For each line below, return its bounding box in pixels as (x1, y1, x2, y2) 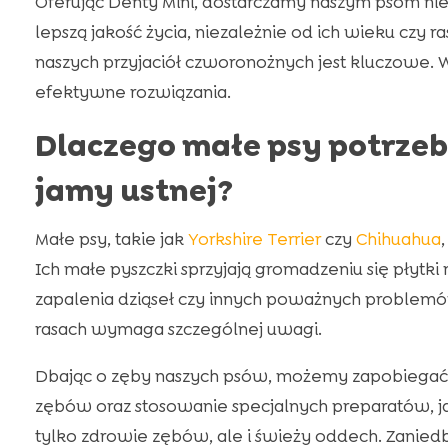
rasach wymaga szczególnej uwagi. (34, 318, 322, 341)
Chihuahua (355, 228, 441, 251)
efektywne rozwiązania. (34, 81, 231, 104)
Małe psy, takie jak (34, 228, 188, 251)
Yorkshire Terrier (187, 228, 321, 251)
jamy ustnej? (34, 171, 233, 212)
